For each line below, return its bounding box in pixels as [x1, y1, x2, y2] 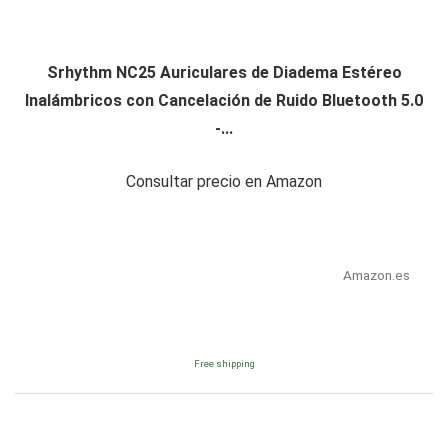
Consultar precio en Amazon [126, 172, 322, 192]
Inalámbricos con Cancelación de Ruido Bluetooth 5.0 [25, 91, 423, 111]
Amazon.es [342, 267, 410, 284]
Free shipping [193, 358, 255, 370]
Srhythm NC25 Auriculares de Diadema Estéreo [46, 63, 402, 83]
